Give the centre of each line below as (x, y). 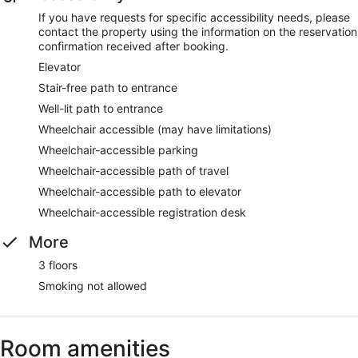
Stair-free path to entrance (108, 88)
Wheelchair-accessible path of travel (133, 171)
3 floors (58, 265)
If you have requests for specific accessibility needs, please (194, 18)
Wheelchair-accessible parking (118, 150)
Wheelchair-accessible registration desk (142, 213)
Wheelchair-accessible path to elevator (140, 192)
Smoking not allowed (93, 286)
